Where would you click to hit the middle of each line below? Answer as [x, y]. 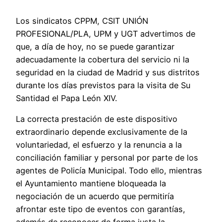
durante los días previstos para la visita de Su [103, 85]
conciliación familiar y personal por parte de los [107, 157]
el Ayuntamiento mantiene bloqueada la [91, 183]
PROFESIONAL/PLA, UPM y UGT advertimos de [106, 33]
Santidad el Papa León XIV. [66, 98]
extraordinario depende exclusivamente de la [102, 132]
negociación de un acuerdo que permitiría [95, 196]
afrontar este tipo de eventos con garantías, [101, 209]
